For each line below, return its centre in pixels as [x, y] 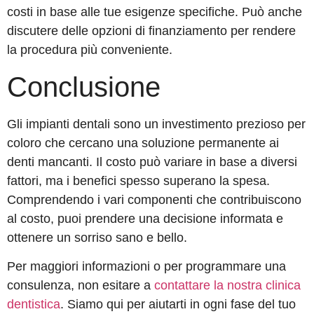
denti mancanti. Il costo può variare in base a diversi [152, 162]
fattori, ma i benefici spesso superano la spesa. [138, 180]
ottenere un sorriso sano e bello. [97, 237]
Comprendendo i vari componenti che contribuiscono [154, 199]
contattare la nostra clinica [226, 285]
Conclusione [111, 87]
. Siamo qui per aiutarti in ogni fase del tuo [178, 304]
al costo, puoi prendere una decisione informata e [145, 218]
